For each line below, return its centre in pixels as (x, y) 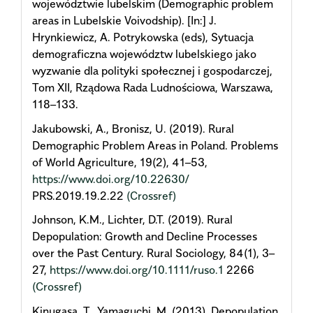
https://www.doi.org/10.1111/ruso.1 (137, 270)
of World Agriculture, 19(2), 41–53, (120, 162)
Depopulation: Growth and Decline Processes (145, 236)
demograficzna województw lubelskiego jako (144, 54)
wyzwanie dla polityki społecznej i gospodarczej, (152, 71)
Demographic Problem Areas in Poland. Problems (155, 145)
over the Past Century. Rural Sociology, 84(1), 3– (153, 253)
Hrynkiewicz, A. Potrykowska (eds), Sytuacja (143, 37)
